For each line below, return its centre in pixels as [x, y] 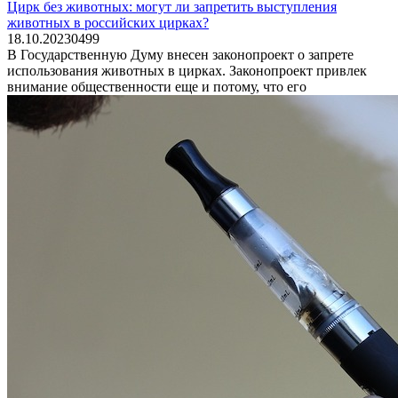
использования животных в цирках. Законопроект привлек [187, 70]
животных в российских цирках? [108, 22]
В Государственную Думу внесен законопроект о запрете [180, 54]
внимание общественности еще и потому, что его [157, 86]
